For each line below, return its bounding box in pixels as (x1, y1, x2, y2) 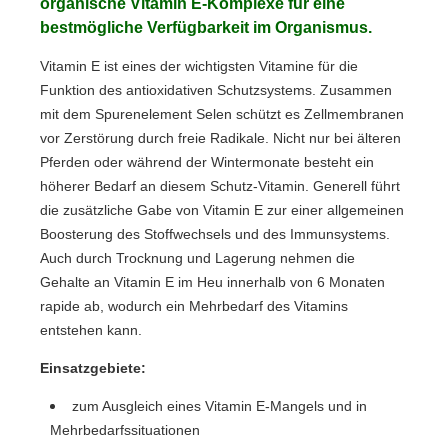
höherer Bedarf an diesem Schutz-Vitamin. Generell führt (40, 177, 400, 194)
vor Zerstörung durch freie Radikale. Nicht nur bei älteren (40, 129, 401, 146)
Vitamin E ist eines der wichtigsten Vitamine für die (40, 57, 358, 74)
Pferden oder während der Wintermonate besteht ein (40, 153, 374, 170)
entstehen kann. (40, 321, 142, 338)
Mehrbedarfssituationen (50, 421, 200, 438)
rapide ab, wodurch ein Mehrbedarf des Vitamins (40, 297, 348, 314)
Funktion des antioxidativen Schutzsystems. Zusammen (40, 81, 392, 98)
